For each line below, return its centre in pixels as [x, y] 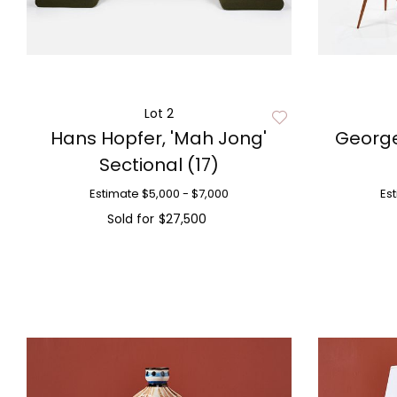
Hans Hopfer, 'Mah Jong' [159, 138]
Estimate [114, 194]
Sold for [130, 219]
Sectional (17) [159, 165]
